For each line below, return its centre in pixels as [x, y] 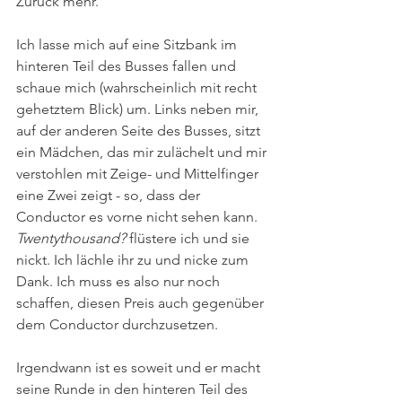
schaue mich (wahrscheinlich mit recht [138, 87]
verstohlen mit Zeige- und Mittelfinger [139, 174]
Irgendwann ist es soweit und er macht [140, 367]
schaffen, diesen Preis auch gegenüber [142, 303]
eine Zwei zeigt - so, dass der [110, 195]
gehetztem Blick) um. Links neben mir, [139, 109]
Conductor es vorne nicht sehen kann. [139, 217]
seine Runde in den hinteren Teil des [134, 389]
